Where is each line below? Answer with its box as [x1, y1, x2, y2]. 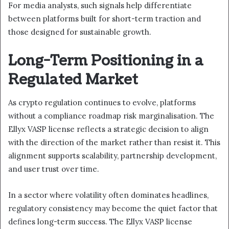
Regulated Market [8, 70, 138, 89]
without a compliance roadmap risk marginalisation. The [8, 111, 214, 121]
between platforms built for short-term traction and [8, 13, 201, 24]
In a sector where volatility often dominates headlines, [8, 190, 209, 200]
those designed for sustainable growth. [8, 27, 151, 37]
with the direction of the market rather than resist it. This [8, 138, 220, 148]
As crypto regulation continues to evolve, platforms [8, 98, 196, 108]
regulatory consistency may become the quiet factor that [8, 203, 218, 214]
